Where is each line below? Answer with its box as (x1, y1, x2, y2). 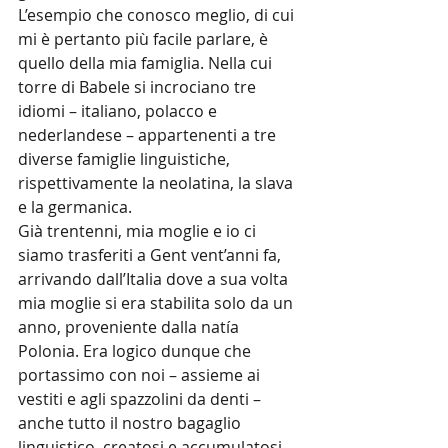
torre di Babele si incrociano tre (18, 76, 260, 98)
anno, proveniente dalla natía (18, 316, 243, 338)
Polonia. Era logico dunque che (18, 340, 255, 362)
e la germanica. (18, 196, 132, 218)
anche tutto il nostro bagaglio (18, 412, 245, 434)
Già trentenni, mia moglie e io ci (18, 220, 260, 242)
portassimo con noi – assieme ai (18, 364, 264, 386)
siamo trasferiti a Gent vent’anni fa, (18, 244, 285, 266)
